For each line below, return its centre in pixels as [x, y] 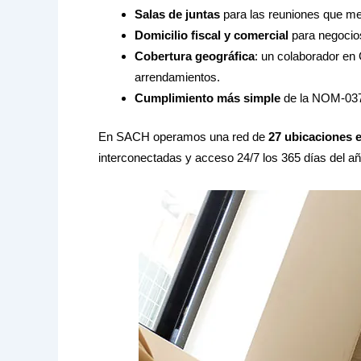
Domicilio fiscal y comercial [212, 35]
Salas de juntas [177, 14]
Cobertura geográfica [195, 56]
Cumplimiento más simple [207, 98]
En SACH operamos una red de [183, 137]
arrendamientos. [177, 77]
